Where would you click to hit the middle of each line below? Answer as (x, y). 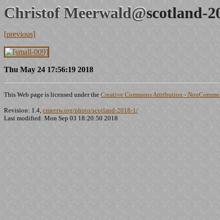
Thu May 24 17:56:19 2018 (49, 69)
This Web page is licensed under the (52, 95)
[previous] (20, 34)
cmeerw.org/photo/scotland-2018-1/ (90, 110)
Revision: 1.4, (23, 110)
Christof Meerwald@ (75, 13)
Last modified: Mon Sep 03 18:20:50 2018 (61, 118)
